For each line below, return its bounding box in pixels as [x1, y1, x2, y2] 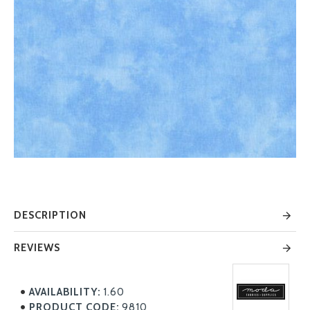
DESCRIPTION [14, 209, 86, 221]
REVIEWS [14, 241, 60, 254]
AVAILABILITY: [29, 286, 101, 298]
